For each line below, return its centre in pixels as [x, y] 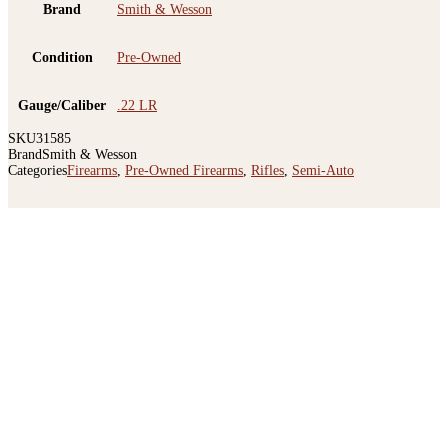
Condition [62, 58]
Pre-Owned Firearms [184, 171]
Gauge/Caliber [62, 106]
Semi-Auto [323, 171]
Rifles [267, 171]
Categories [37, 171]
